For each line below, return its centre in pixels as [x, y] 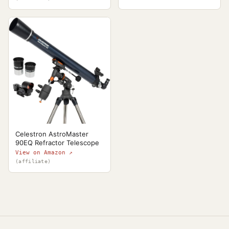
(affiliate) [33, 161]
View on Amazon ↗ [44, 152]
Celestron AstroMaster [52, 134]
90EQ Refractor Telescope [57, 142]
